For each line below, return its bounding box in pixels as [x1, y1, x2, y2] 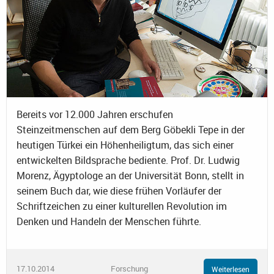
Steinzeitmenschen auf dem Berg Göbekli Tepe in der [17, 122, 245, 136]
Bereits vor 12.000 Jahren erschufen [17, 107, 173, 121]
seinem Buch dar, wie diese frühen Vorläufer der [17, 183, 221, 198]
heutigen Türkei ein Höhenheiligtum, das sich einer [17, 138, 234, 152]
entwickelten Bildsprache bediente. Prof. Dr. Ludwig [17, 153, 240, 167]
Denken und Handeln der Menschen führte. [17, 214, 201, 228]
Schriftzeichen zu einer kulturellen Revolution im [17, 199, 227, 213]
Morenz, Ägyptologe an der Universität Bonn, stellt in [17, 168, 244, 182]
